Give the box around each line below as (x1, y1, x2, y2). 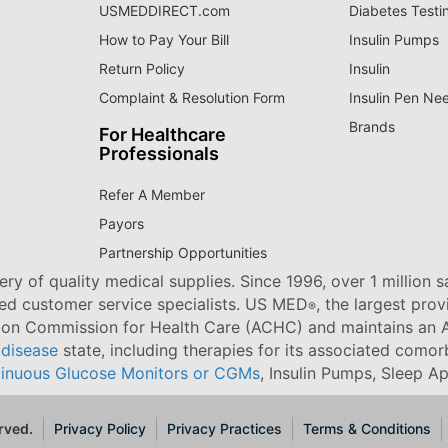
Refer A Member (98, 185, 205, 203)
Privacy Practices (167, 420, 283, 438)
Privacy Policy (54, 420, 147, 438)
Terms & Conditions (303, 420, 432, 438)
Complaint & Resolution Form (98, 88, 285, 106)
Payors (98, 214, 144, 232)
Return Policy (98, 59, 185, 77)
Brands (349, 117, 395, 135)
